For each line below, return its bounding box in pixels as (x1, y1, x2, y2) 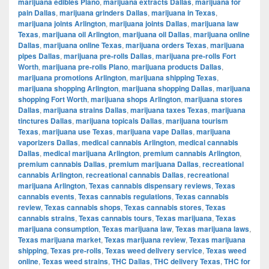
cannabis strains (18, 212, 75, 223)
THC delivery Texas (154, 255, 220, 267)
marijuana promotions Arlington (18, 71, 126, 83)
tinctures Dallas (18, 115, 72, 126)
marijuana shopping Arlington (18, 82, 118, 94)
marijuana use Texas (42, 125, 113, 137)
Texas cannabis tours (79, 212, 152, 223)
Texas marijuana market (18, 234, 101, 245)
